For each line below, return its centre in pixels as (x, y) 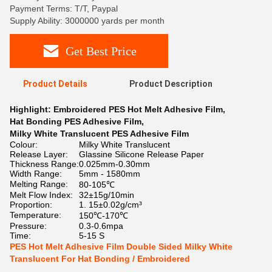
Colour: (24, 144)
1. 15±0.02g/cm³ (110, 205)
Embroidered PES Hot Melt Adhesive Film (138, 109)
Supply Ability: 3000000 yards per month (87, 21)
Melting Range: (39, 184)
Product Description (171, 84)
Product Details (55, 84)
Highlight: (32, 109)
